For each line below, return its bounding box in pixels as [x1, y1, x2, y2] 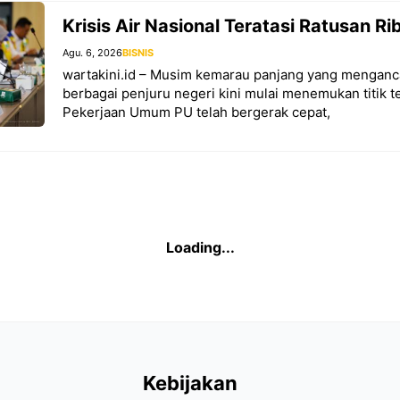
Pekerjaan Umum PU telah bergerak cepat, [62, 103, 330, 121]
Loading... [165, 238, 235, 257]
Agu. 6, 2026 [62, 46, 122, 59]
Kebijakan [142, 371, 237, 396]
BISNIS [122, 46, 154, 59]
